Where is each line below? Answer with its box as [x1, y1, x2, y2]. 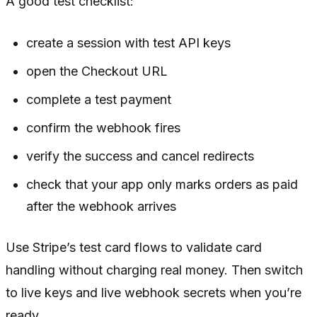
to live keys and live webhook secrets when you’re [6, 285, 301, 300]
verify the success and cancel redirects [26, 149, 255, 163]
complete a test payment [26, 92, 172, 107]
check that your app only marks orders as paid [26, 177, 299, 192]
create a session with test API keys [26, 35, 231, 50]
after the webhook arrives [26, 199, 177, 214]
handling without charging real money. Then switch [6, 263, 303, 277]
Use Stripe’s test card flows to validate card [6, 240, 262, 255]
